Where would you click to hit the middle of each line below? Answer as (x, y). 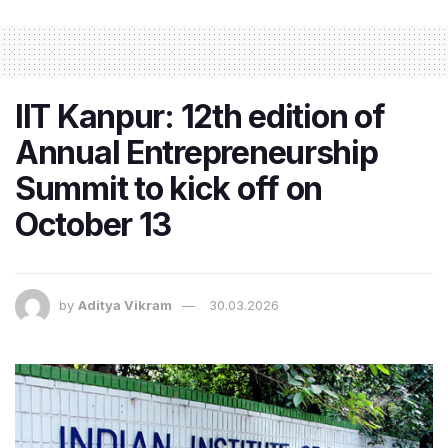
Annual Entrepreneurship (196, 152)
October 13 (93, 224)
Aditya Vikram (125, 304)
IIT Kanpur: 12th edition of (200, 116)
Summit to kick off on (169, 188)
